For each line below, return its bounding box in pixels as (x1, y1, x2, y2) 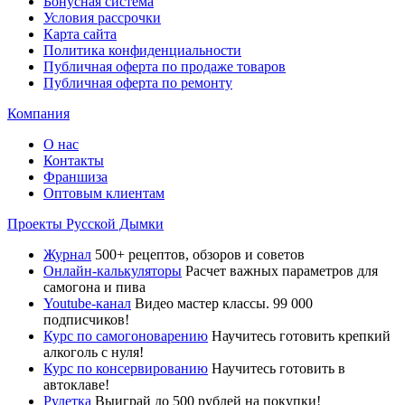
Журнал (43, 246, 91, 262)
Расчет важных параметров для (185, 262, 378, 278)
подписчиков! (43, 311, 129, 327)
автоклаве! (43, 376, 109, 392)
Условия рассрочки (43, 9, 161, 25)
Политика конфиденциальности (43, 42, 241, 58)
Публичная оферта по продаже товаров (43, 58, 286, 74)
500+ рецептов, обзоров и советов (95, 246, 305, 262)
